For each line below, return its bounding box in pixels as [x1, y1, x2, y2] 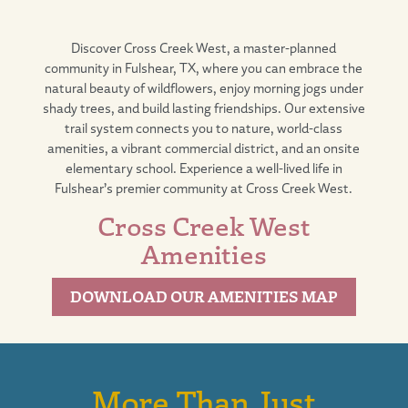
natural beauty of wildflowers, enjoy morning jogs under [44, 79, 363, 97]
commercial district [165, 139, 276, 157]
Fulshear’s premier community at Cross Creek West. [55, 179, 353, 197]
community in [45, 59, 126, 76]
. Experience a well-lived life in [172, 159, 342, 177]
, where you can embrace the [196, 59, 363, 76]
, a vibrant [105, 139, 166, 157]
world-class [277, 119, 343, 137]
